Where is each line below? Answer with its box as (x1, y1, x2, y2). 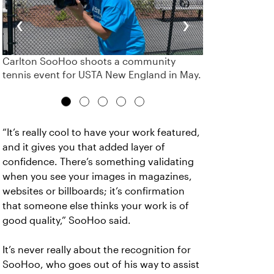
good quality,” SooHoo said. (2, 215, 131, 226)
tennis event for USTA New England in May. (2, 69, 201, 80)
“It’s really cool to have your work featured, (2, 127, 200, 138)
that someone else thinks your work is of (2, 200, 189, 211)
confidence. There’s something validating (2, 156, 194, 167)
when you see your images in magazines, (2, 171, 192, 182)
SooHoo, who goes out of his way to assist (2, 259, 199, 270)
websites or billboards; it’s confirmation (2, 185, 185, 196)
